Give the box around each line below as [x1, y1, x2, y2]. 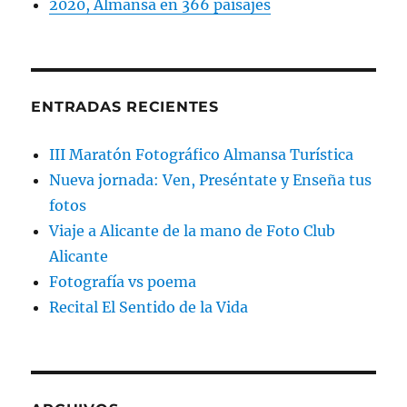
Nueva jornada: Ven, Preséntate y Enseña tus [49, 170, 372, 189]
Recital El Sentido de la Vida [49, 297, 249, 316]
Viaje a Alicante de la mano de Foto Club [49, 221, 336, 240]
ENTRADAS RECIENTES [31, 97, 219, 115]
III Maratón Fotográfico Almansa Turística [49, 144, 354, 164]
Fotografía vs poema [49, 272, 197, 291]
